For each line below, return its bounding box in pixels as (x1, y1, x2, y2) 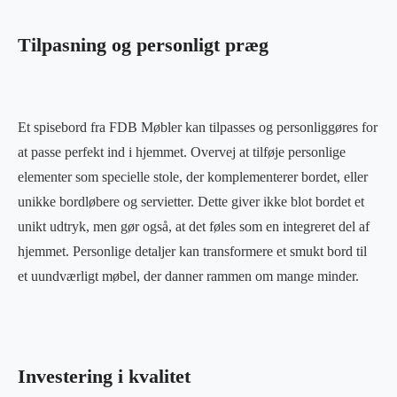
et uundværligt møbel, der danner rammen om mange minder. (18, 268, 359, 284)
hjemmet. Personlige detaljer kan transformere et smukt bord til (18, 243, 367, 259)
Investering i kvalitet (18, 365, 191, 387)
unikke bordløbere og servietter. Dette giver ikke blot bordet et (18, 193, 364, 209)
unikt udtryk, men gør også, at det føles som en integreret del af (18, 218, 370, 234)
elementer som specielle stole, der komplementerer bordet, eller (18, 168, 368, 184)
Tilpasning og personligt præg (18, 34, 269, 56)
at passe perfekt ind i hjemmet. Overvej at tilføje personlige (18, 144, 346, 160)
